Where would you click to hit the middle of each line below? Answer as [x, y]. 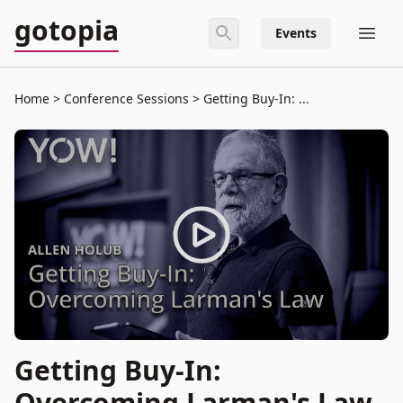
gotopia [67, 30]
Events [296, 33]
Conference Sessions [126, 99]
